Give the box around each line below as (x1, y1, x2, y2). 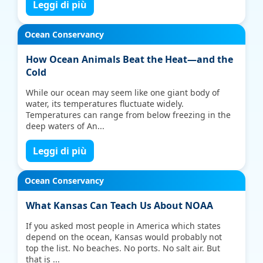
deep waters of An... (26, 120, 105, 131)
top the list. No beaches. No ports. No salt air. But (26, 242, 221, 254)
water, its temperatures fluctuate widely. (26, 98, 184, 109)
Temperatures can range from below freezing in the (26, 109, 231, 120)
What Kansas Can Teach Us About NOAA (26, 199, 214, 212)
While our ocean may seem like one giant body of (26, 87, 220, 98)
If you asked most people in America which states (26, 220, 221, 231)
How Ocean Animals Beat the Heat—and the (26, 53, 234, 66)
